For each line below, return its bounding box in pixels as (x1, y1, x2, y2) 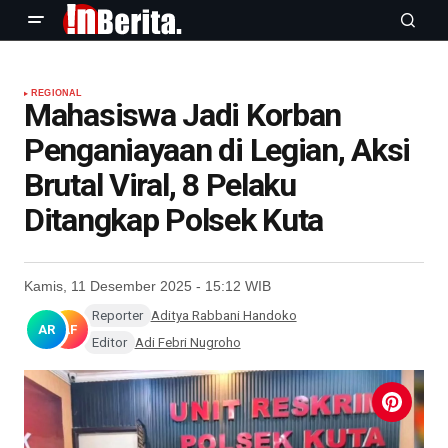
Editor (91, 335, 127, 350)
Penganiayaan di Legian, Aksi (24, 131, 411, 169)
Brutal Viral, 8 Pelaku (24, 166, 296, 204)
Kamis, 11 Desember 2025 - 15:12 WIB (24, 278, 271, 294)
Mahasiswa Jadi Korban (24, 96, 342, 134)
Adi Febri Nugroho (134, 335, 241, 350)
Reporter (91, 308, 143, 323)
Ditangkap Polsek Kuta (24, 201, 324, 239)
